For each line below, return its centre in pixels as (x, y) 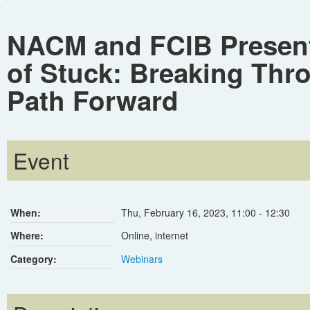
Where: (27, 236)
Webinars (142, 258)
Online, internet (155, 236)
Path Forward (93, 100)
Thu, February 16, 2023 (173, 213)
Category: (34, 258)
